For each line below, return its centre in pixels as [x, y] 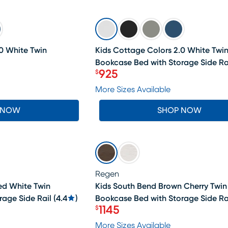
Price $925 [122, 80]
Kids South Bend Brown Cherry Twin [161, 186]
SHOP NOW [180, 110]
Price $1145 [123, 216]
